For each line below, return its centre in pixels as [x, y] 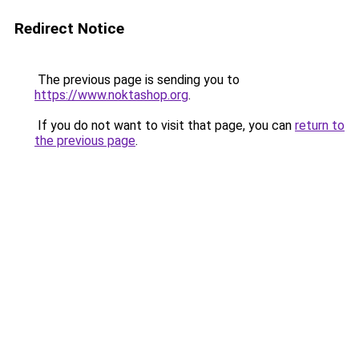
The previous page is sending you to [137, 80]
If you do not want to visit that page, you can [165, 125]
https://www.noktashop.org [111, 95]
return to [320, 125]
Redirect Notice [69, 28]
